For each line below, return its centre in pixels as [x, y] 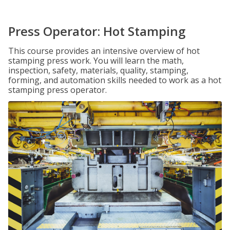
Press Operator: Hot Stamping [97, 31]
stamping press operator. [57, 90]
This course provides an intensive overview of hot [104, 51]
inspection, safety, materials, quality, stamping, [98, 70]
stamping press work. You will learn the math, [96, 61]
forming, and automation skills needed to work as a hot [115, 80]
